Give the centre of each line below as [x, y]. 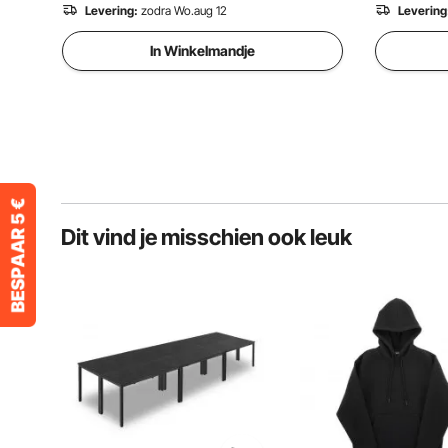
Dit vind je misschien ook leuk [206, 237]
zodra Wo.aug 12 [184, 10]
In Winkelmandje [202, 50]
